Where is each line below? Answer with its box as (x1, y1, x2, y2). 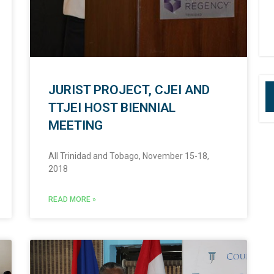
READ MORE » (48, 195, 96, 204)
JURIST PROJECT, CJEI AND (48, 83, 210, 98)
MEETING (48, 118, 103, 133)
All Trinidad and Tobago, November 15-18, (48, 151, 209, 161)
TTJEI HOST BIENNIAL (48, 100, 176, 116)
